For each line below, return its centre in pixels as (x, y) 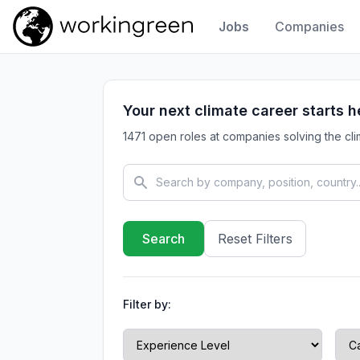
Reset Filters (255, 239)
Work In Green (52, 53)
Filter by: (147, 304)
